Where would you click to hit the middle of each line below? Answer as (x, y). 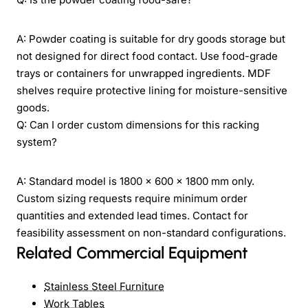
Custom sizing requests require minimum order (132, 198)
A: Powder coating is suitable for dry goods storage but (151, 38)
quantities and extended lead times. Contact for (132, 215)
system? (37, 142)
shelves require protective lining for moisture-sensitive (152, 90)
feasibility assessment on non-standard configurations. (151, 232)
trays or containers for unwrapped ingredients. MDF (144, 73)
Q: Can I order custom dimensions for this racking (138, 124)
